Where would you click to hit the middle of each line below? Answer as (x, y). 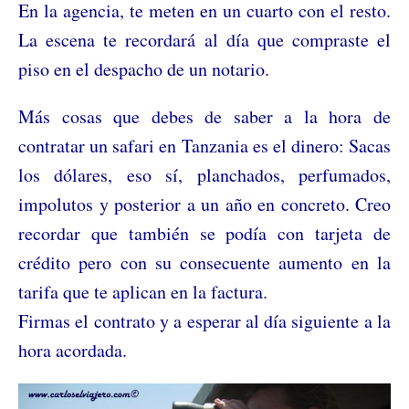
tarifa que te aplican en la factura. (143, 291)
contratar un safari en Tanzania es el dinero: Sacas (204, 145)
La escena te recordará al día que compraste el (204, 39)
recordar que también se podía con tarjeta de (204, 233)
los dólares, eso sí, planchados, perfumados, (204, 174)
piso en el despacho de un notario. (144, 68)
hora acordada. (73, 350)
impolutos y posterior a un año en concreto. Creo (204, 204)
